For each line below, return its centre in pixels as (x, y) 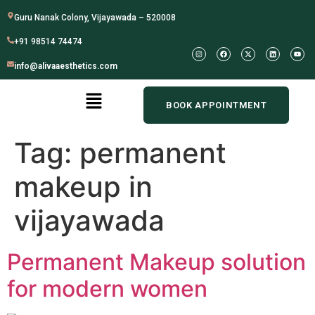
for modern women (107, 289)
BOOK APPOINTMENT (217, 105)
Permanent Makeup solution (156, 262)
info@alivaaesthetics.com (66, 66)
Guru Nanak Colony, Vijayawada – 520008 (95, 18)
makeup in (83, 187)
